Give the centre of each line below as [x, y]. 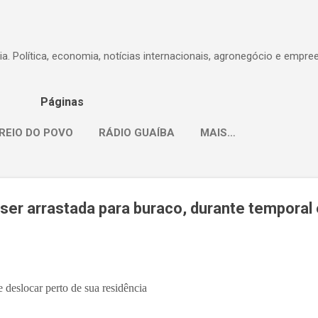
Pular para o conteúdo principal [159, 18]
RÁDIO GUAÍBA [137, 133]
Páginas [62, 102]
